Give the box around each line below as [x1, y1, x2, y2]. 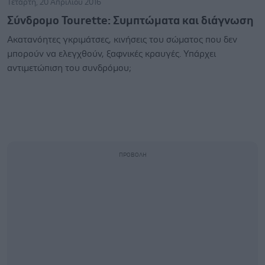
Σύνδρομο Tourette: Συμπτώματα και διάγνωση [7, 15, 254, 27]
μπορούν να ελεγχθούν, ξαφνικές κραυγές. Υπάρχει [7, 49, 216, 59]
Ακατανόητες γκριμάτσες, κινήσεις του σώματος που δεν [7, 35, 237, 44]
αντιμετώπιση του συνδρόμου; [7, 63, 131, 73]
